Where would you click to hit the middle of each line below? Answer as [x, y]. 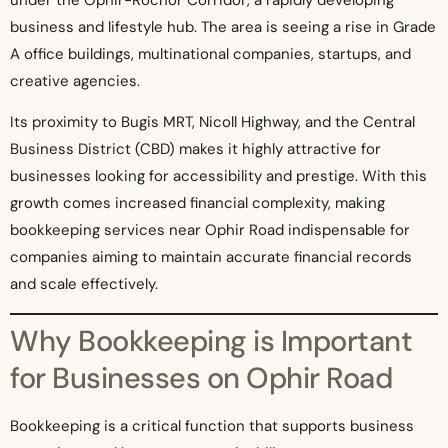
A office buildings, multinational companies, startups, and [210, 53]
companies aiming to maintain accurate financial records [211, 257]
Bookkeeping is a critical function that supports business [212, 425]
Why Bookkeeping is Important [211, 340]
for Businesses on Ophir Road [201, 377]
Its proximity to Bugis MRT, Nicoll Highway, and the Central [212, 122]
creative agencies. [75, 80]
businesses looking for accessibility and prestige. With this [218, 176]
